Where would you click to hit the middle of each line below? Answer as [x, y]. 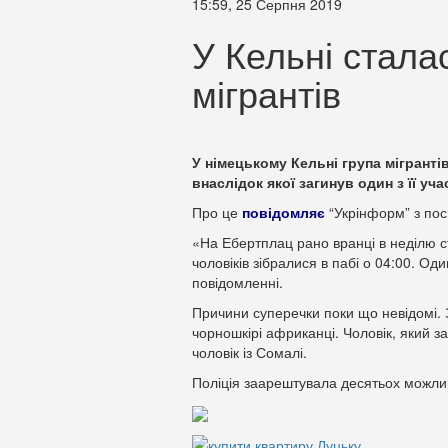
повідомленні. [237, 282]
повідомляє [283, 212]
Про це [217, 212]
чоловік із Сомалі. [249, 352]
